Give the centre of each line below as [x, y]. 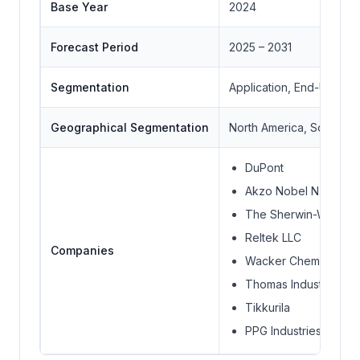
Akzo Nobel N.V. [288, 190]
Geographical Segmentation [130, 127]
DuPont [264, 167]
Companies [82, 250]
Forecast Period [94, 47]
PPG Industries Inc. [294, 330]
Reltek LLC [273, 237]
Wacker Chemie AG [297, 260]
